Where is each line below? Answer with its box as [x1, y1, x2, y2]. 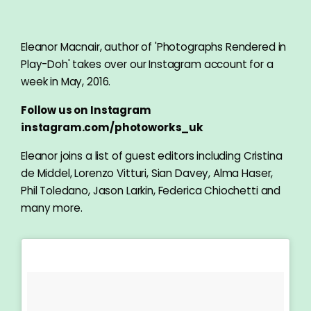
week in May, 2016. [21, 74, 111, 89]
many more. [21, 200, 83, 215]
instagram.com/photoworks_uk [21, 119, 203, 135]
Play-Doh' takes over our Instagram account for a [21, 56, 274, 72]
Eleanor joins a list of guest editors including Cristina [21, 148, 283, 163]
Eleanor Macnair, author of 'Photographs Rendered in [21, 39, 287, 54]
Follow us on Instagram [21, 102, 151, 117]
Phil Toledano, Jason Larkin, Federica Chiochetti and [21, 183, 281, 198]
